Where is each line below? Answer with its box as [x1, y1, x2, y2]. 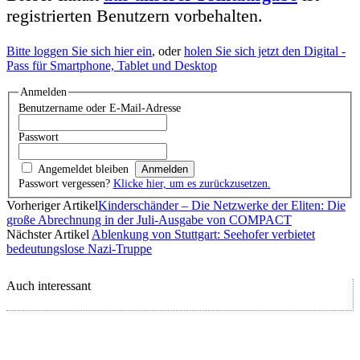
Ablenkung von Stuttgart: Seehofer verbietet [92, 227, 315, 241]
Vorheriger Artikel [6, 198, 98, 212]
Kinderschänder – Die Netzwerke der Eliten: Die [98, 198, 346, 212]
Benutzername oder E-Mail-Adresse [18, 102, 181, 115]
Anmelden [19, 86, 67, 99]
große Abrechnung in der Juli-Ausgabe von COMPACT [6, 212, 292, 227]
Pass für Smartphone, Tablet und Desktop [6, 59, 217, 73]
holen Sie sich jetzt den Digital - [184, 44, 346, 59]
